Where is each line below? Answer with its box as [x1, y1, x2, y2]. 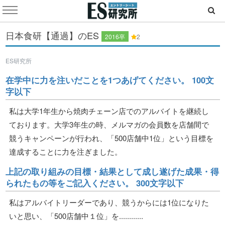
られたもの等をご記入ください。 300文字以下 [5, 176, 184, 189]
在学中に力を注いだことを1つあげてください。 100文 [5, 73, 214, 86]
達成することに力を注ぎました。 [9, 146, 122, 157]
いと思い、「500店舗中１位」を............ [9, 210, 143, 221]
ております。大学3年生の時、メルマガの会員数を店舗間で [9, 119, 209, 130]
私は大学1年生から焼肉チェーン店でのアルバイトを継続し [9, 105, 209, 116]
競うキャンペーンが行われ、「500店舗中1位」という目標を [9, 132, 213, 143]
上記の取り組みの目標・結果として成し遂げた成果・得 [5, 165, 219, 177]
